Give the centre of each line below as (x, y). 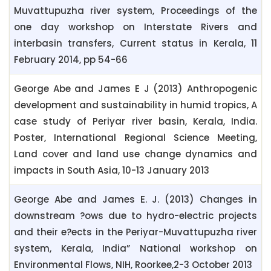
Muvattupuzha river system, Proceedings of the (135, 11)
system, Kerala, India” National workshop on (135, 249)
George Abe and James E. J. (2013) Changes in (135, 200)
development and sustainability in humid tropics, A (135, 105)
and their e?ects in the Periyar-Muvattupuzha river (135, 232)
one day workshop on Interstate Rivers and (135, 27)
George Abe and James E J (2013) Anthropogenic (135, 89)
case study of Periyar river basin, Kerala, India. (135, 122)
